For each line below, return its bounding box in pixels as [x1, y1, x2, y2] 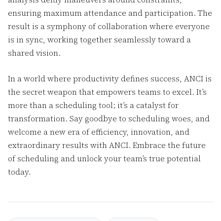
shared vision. [7, 47, 61, 58]
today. [7, 166, 31, 177]
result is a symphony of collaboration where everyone [7, 21, 210, 32]
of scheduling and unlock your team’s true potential [7, 153, 201, 164]
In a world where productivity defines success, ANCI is [7, 73, 212, 84]
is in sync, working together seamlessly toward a [7, 34, 191, 45]
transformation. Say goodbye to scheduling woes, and [7, 113, 210, 124]
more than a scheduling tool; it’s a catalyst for [7, 100, 179, 110]
